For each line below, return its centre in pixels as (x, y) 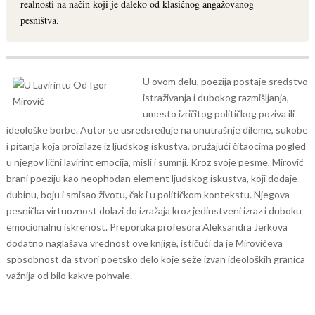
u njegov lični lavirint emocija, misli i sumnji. (98, 162)
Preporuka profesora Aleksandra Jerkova (198, 227)
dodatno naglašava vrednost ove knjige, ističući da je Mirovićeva (144, 243)
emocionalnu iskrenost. (58, 227)
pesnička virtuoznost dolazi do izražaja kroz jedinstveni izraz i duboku (154, 211)
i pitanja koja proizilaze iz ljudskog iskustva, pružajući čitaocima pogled (156, 146)
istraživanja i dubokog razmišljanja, (216, 97)
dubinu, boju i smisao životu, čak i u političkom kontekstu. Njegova (148, 194)
